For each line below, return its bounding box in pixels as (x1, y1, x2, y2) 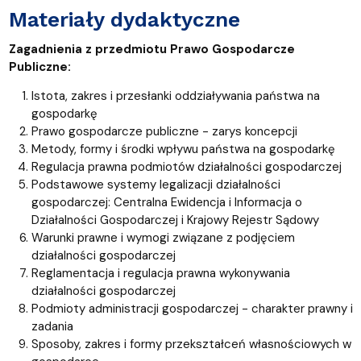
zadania (31, 317, 73, 334)
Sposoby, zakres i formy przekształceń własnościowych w (31, 335, 351, 352)
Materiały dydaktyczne (8, 6, 240, 31)
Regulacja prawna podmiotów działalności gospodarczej (31, 158, 342, 175)
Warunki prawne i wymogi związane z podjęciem (31, 229, 295, 246)
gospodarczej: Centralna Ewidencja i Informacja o (31, 193, 302, 210)
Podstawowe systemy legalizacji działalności (31, 176, 280, 193)
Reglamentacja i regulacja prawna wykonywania (31, 264, 290, 281)
